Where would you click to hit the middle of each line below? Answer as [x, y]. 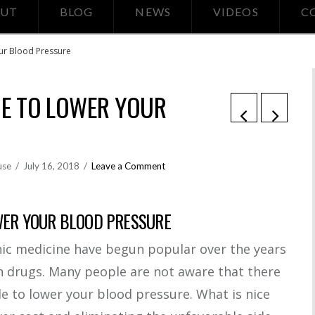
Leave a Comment [129, 166]
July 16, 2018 [52, 166]
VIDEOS [236, 12]
